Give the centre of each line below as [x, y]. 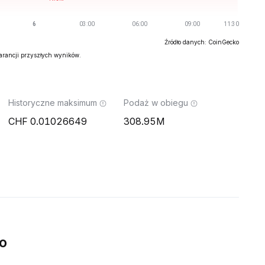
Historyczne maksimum [53, 103]
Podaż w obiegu [156, 103]
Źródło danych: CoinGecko [202, 42]
